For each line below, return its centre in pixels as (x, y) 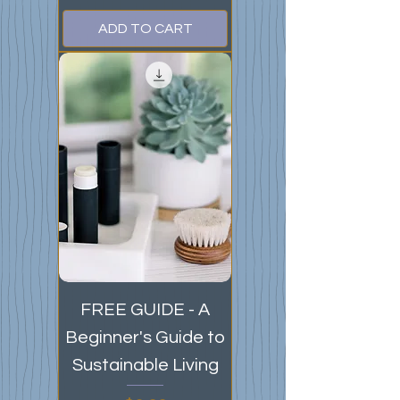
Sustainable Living (145, 365)
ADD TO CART (145, 28)
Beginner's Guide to (145, 337)
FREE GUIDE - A (145, 310)
